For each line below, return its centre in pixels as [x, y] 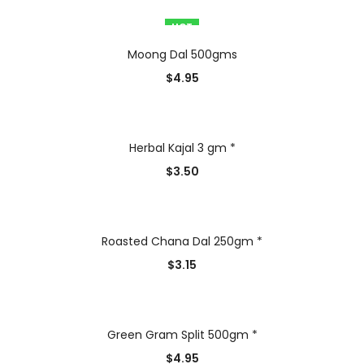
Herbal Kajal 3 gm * [182, 148]
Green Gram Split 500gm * [182, 335]
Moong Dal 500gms [182, 55]
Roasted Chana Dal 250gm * [182, 242]
